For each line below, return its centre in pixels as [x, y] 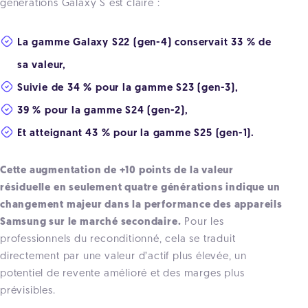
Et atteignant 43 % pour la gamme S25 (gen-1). [136, 133]
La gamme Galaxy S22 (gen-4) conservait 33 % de [144, 43]
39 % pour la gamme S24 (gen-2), [103, 111]
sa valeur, [42, 65]
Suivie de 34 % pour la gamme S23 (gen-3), [128, 88]
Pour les [202, 222]
